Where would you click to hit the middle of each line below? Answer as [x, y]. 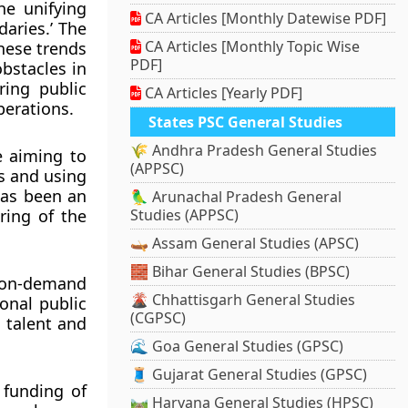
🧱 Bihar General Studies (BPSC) [240, 272]
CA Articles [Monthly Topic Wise [251, 47]
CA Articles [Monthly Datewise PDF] [264, 19]
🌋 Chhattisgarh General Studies [243, 300]
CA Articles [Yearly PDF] [222, 93]
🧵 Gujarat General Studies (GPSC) [249, 375]
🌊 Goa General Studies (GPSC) [237, 347]
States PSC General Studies [246, 122]
